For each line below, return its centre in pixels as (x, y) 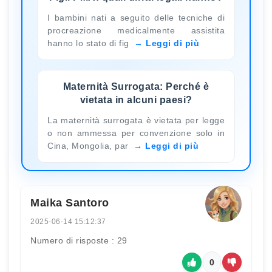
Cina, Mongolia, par (89, 145)
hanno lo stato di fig (90, 43)
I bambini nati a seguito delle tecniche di (136, 17)
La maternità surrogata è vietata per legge (136, 120)
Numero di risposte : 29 (79, 240)
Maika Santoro (70, 202)
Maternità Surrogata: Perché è (136, 86)
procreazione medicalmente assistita (136, 30)
